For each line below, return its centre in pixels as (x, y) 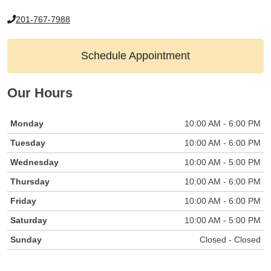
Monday (27, 123)
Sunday (26, 239)
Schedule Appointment (135, 56)
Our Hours (40, 93)
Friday (23, 201)
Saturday (29, 220)
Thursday (30, 181)
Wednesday (34, 162)
